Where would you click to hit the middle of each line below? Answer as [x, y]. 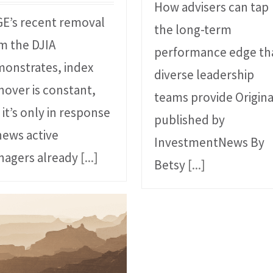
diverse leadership [204, 75]
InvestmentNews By [210, 143]
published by [190, 120]
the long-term [193, 30]
